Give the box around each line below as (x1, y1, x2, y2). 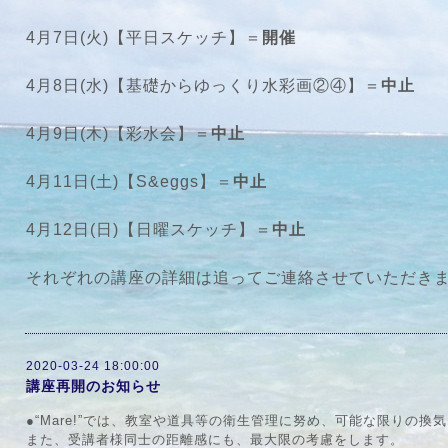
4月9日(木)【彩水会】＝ (26, 125, 211, 142)
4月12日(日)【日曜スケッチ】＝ (26, 221, 272, 238)
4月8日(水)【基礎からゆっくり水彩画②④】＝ (26, 77, 381, 94)
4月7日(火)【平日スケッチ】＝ (26, 29, 262, 46)
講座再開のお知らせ (26, 378, 161, 394)
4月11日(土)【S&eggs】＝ (26, 173, 233, 190)
